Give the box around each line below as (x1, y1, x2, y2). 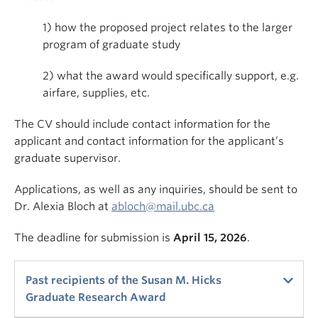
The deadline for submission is (14, 231, 173, 244)
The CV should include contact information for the (14, 118, 270, 131)
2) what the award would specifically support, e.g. (43, 70, 299, 82)
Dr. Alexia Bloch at (14, 200, 111, 213)
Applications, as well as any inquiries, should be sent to (14, 183, 297, 196)
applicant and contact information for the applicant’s (14, 135, 284, 148)
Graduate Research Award (26, 291, 166, 304)
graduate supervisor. (14, 152, 121, 165)
